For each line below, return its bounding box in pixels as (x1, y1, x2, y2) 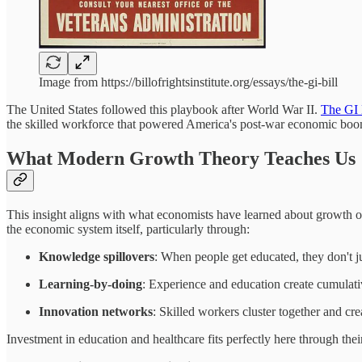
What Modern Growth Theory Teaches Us (6, 148, 356, 169)
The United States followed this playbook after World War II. (6, 103, 321, 117)
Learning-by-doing (39, 276, 142, 291)
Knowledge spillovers (39, 249, 154, 263)
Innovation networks (39, 304, 153, 318)
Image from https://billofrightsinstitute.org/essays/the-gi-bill (39, 75, 338, 90)
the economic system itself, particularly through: (6, 221, 250, 236)
